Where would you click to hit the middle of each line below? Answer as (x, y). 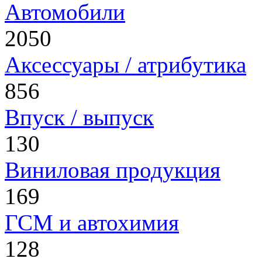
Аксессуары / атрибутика (125, 65)
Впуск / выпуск (79, 118)
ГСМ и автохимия (92, 223)
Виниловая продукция (113, 170)
